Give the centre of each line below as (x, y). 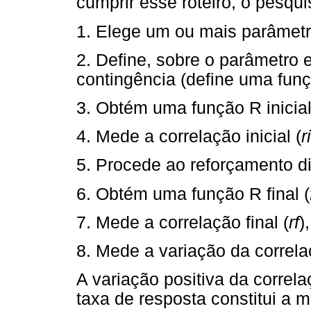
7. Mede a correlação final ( (183, 222)
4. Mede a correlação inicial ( (189, 137)
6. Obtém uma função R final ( (193, 194)
